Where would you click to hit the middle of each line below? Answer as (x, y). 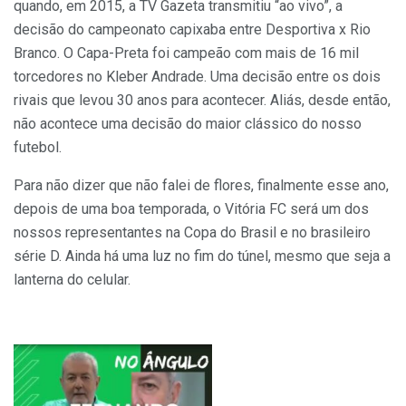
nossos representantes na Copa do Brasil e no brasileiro (192, 232)
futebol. (38, 147)
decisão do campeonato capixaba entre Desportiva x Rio (192, 29)
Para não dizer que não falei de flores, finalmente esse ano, (201, 185)
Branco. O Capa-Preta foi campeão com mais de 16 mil (186, 53)
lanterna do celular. (72, 279)
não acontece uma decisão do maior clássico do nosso (188, 123)
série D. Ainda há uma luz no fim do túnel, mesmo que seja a (202, 256)
